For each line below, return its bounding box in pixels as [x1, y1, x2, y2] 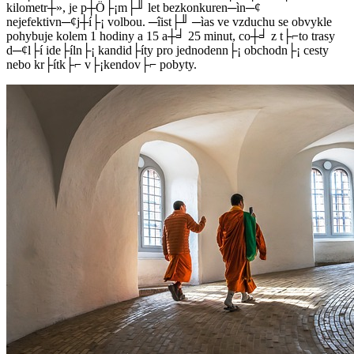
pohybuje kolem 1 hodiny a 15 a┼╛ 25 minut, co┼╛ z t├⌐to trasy [6, 28, 335, 43]
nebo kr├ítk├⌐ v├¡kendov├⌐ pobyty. [6, 57, 197, 71]
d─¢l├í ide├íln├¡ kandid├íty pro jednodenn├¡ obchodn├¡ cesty [6, 43, 329, 57]
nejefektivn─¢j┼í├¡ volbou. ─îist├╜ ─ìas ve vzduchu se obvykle [6, 14, 332, 28]
